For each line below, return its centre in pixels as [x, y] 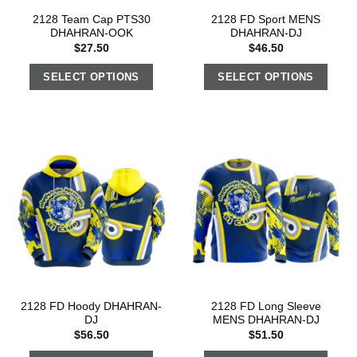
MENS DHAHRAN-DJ [266, 320]
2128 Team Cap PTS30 [91, 20]
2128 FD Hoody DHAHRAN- [91, 307]
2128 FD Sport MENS [266, 20]
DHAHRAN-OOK [91, 33]
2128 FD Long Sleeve [266, 307]
